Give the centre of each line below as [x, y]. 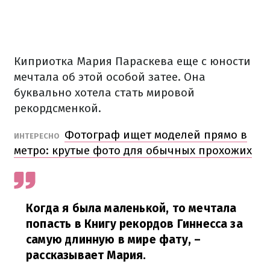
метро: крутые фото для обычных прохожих [133, 150]
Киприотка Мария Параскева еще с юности [132, 61]
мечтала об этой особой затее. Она [110, 77]
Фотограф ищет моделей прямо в [156, 135]
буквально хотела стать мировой [104, 93]
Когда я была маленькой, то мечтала [131, 208]
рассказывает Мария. [86, 255]
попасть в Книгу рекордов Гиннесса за [134, 224]
